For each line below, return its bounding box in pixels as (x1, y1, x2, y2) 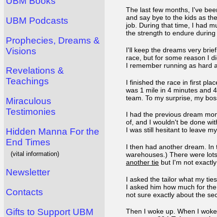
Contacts (6, 186, 43, 197)
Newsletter (6, 167, 50, 178)
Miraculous (6, 95, 51, 106)
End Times (6, 137, 50, 147)
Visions (6, 46, 36, 56)
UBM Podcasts (6, 15, 68, 26)
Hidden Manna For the (6, 126, 99, 137)
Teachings (6, 76, 49, 87)
